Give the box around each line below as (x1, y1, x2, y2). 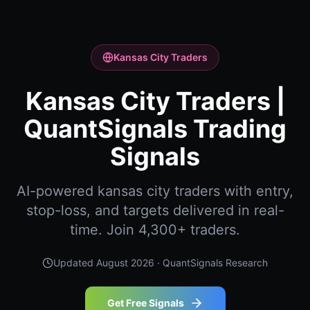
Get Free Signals (107, 297, 184, 309)
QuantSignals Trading (24, 113, 286, 144)
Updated (53, 257, 96, 268)
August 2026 (96, 257, 154, 268)
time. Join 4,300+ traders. (70, 221, 240, 238)
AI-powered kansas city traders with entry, (17, 183, 293, 199)
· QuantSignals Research (154, 257, 268, 268)
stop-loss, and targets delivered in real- (26, 202, 284, 219)
